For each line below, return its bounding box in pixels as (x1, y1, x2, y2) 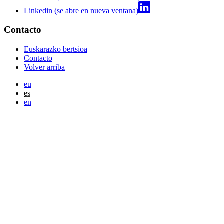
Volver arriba (24, 63, 65, 72)
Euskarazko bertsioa (24, 45, 87, 54)
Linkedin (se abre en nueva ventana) (24, 6, 138, 15)
